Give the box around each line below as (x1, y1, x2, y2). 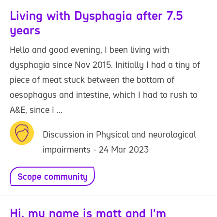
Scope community (17, 170, 88, 182)
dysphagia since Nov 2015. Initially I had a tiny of (10, 59, 200, 70)
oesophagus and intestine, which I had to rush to (10, 89, 198, 100)
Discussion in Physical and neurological (43, 128, 196, 140)
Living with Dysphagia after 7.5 (10, 7, 183, 24)
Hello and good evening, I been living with (10, 44, 170, 55)
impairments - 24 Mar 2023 (43, 143, 149, 155)
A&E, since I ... (10, 104, 62, 115)
